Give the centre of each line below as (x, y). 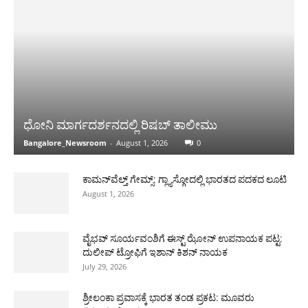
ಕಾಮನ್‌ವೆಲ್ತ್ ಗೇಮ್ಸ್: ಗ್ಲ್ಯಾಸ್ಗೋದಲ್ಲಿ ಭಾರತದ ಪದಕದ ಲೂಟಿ (185, 179)
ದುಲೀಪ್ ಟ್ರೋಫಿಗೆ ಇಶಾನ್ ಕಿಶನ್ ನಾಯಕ (155, 252)
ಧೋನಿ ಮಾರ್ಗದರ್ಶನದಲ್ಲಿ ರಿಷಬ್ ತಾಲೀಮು (120, 124)
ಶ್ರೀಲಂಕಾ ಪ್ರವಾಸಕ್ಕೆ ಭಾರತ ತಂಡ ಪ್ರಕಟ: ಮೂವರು (168, 297)
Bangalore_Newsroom (65, 142)
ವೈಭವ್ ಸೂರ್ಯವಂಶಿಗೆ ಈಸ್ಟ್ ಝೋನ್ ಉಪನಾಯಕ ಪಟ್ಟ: (183, 238)
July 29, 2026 (104, 266)
